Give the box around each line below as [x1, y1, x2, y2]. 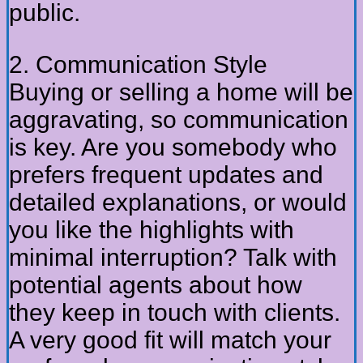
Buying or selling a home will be [9, 79, 353, 106]
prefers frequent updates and [9, 161, 323, 189]
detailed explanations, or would [9, 189, 347, 216]
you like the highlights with [9, 216, 294, 244]
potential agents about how [9, 271, 302, 299]
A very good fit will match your [9, 327, 331, 354]
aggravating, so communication [9, 106, 348, 134]
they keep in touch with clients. [9, 299, 340, 327]
